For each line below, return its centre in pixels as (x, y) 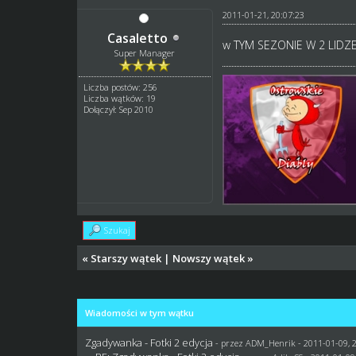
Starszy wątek (126, 258)
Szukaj (118, 230)
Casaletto (137, 38)
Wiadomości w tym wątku (140, 312)
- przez (231, 342)
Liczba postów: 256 (121, 87)
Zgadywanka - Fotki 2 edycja (149, 342)
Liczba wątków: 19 (120, 98)
